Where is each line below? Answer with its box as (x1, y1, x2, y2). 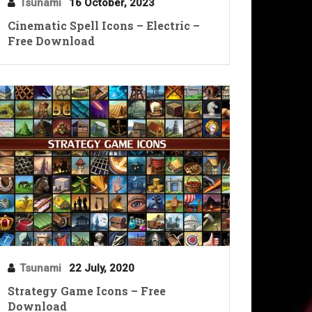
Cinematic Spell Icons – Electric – (8, 17, 201, 33)
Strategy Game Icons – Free (8, 283, 166, 298)
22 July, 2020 (69, 261, 135, 274)
